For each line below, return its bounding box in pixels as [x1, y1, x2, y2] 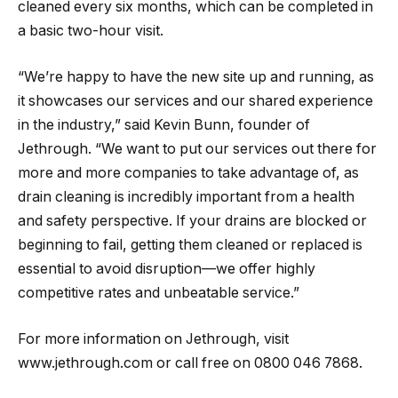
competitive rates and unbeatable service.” [18, 283, 299, 301]
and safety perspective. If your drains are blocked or [18, 211, 367, 229]
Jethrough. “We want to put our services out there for [18, 139, 377, 157]
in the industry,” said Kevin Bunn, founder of [18, 115, 310, 133]
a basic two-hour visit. [18, 22, 163, 40]
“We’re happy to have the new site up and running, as [18, 68, 374, 85]
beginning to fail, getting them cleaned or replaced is [18, 235, 362, 253]
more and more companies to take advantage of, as [18, 163, 359, 181]
